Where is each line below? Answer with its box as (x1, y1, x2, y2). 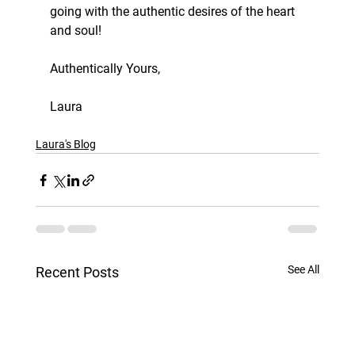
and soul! (49, 23, 101, 38)
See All (288, 263, 320, 276)
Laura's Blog (35, 138, 96, 151)
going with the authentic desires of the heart (49, 4, 298, 19)
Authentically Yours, (49, 61, 160, 76)
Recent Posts (35, 264, 119, 281)
